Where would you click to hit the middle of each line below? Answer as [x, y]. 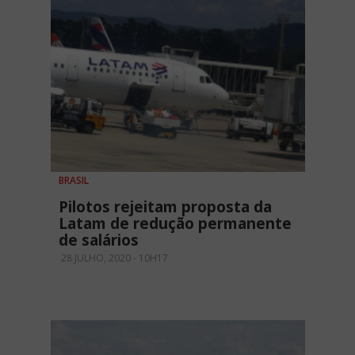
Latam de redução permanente [175, 224]
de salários [99, 240]
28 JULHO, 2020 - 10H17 [113, 258]
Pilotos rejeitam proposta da [165, 207]
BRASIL [74, 181]
